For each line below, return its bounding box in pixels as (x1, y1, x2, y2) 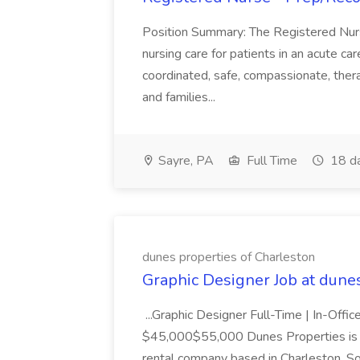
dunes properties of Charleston (142, 248, 315, 266)
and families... (142, 88, 215, 106)
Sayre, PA (155, 152, 214, 170)
